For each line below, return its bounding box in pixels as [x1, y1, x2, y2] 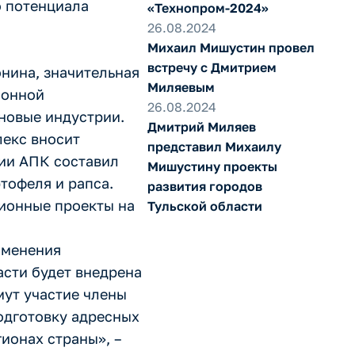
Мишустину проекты [147, 158, 277, 174]
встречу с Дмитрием [147, 59, 277, 75]
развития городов [147, 178, 262, 194]
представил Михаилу [147, 139, 281, 155]
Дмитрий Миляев [147, 119, 256, 135]
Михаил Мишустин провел [147, 40, 315, 55]
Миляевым [147, 79, 215, 95]
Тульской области [147, 198, 262, 214]
